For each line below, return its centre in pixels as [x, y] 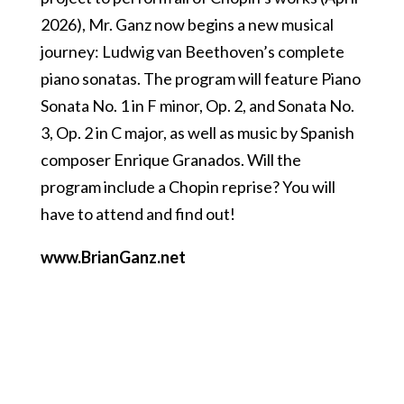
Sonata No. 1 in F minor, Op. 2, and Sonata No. [197, 106]
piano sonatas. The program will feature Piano [200, 78]
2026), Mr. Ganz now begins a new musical [187, 24]
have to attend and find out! [138, 214]
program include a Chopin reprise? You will [188, 187]
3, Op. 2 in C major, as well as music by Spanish [197, 133]
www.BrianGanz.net [113, 257]
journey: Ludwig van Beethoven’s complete [192, 51]
